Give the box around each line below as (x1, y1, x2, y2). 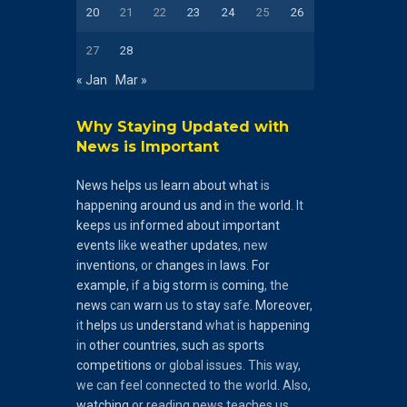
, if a (125, 277, 153, 293)
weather (139, 237, 188, 253)
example (75, 277, 126, 293)
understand (135, 317, 203, 333)
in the (221, 197, 259, 213)
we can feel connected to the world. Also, (75, 377, 311, 392)
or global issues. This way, (151, 357, 301, 372)
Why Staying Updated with (75, 117, 289, 135)
